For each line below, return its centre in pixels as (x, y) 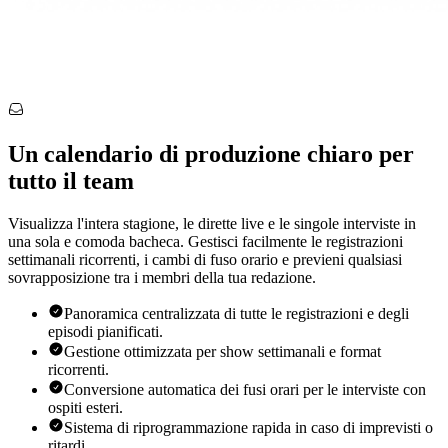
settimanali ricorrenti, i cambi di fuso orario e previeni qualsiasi (205, 260)
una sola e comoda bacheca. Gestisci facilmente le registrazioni (205, 242)
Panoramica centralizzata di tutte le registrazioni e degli (236, 314)
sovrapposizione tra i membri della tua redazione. (162, 278)
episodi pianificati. (105, 332)
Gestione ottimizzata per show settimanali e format (222, 352)
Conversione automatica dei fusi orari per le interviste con (245, 390)
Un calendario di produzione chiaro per (211, 154)
